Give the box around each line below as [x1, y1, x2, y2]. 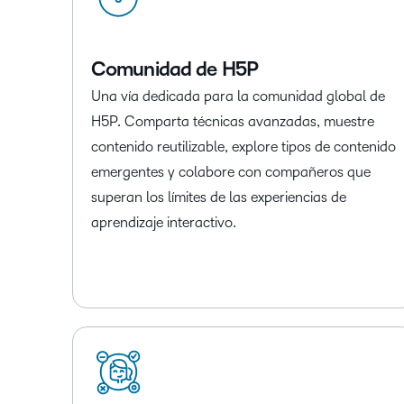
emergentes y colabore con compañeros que [91, 164, 371, 180]
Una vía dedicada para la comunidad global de [91, 88, 385, 105]
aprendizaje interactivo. [91, 215, 236, 231]
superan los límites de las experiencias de [91, 189, 346, 206]
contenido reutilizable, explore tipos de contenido [91, 139, 396, 155]
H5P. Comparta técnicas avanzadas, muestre [91, 114, 374, 130]
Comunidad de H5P [91, 59, 258, 81]
